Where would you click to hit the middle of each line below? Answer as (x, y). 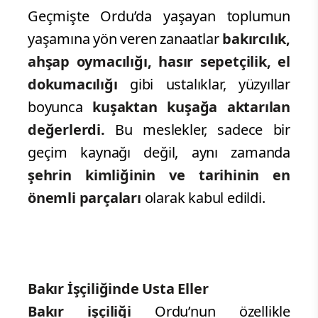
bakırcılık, (257, 38)
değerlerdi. (72, 129)
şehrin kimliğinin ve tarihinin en (159, 175)
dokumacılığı (79, 84)
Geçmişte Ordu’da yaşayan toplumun (159, 16)
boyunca (60, 106)
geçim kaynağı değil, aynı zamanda (159, 152)
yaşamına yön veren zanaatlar (125, 38)
